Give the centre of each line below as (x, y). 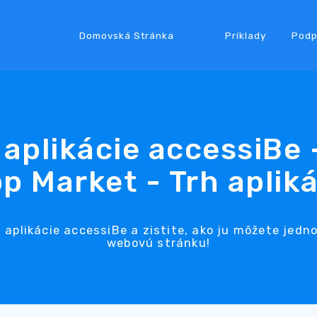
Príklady (245, 35)
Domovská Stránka (126, 35)
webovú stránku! (158, 243)
